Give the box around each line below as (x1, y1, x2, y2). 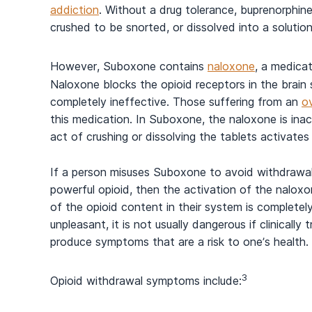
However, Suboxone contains (50, 59, 208, 74)
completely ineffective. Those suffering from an (50, 94, 302, 109)
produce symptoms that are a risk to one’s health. (50, 234, 309, 249)
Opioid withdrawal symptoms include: (50, 273, 242, 288)
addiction (50, 3, 99, 17)
